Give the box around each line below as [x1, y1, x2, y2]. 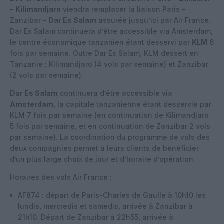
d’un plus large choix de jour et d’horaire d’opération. [10, 154, 195, 163]
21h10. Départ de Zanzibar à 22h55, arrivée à [18, 212, 173, 221]
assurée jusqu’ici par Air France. [96, 15, 211, 24]
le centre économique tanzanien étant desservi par [10, 37, 192, 46]
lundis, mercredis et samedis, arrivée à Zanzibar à [18, 201, 193, 210]
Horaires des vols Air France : [10, 172, 112, 181]
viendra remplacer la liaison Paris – [61, 4, 185, 13]
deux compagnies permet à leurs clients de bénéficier [10, 143, 199, 152]
